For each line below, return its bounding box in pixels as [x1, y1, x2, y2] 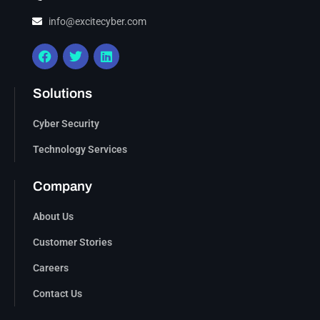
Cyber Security [33, 117, 99, 129]
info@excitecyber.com [48, 15, 146, 27]
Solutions [33, 86, 92, 101]
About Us [33, 210, 74, 222]
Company [33, 179, 92, 194]
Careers [33, 261, 69, 274]
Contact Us [33, 287, 82, 299]
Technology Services [33, 143, 127, 155]
